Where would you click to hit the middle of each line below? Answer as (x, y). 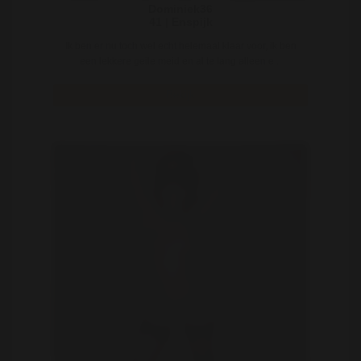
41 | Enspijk (180, 21)
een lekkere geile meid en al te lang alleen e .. (180, 61)
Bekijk (180, 95)
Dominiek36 (180, 8)
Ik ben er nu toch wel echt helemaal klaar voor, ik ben (180, 46)
